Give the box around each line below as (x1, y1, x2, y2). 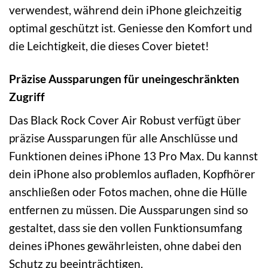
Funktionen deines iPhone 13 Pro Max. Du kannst (9, 149, 258, 163)
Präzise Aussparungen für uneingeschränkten (9, 71, 239, 86)
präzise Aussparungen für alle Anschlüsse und (9, 131, 238, 145)
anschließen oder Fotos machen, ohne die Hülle (9, 185, 247, 199)
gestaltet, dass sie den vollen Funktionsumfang (9, 221, 242, 235)
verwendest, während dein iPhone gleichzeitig (9, 2, 242, 17)
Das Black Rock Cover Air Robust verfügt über (9, 113, 241, 127)
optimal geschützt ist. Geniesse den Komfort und (9, 20, 252, 35)
